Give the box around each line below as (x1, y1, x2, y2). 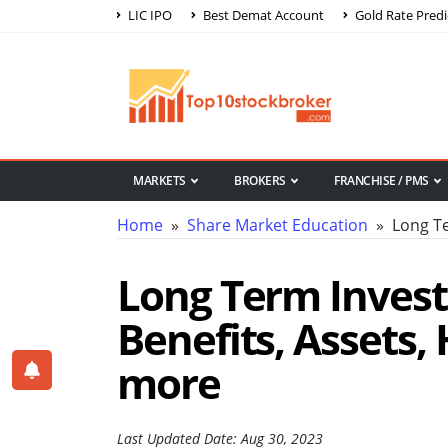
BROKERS (234, 172, 286, 190)
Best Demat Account (200, 5, 324, 24)
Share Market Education (187, 214, 368, 237)
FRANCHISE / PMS (334, 172, 429, 190)
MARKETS (133, 172, 186, 190)
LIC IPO (125, 5, 172, 24)
